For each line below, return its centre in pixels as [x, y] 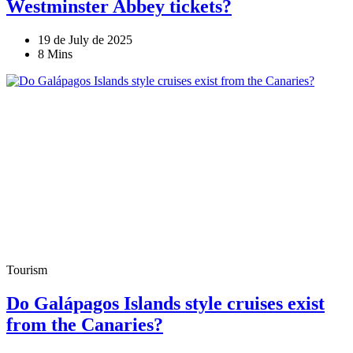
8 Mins [55, 54]
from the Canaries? [85, 325]
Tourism [27, 270]
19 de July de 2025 [85, 40]
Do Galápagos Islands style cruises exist [165, 304]
